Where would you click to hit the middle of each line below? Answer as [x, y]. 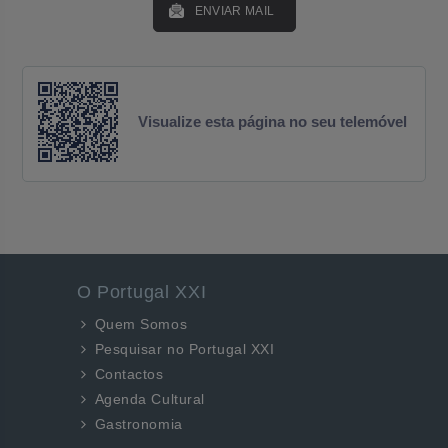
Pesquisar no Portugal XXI [184, 349]
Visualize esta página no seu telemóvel [272, 121]
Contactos [129, 374]
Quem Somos [141, 324]
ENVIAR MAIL [234, 11]
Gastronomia [138, 424]
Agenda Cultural [149, 399]
